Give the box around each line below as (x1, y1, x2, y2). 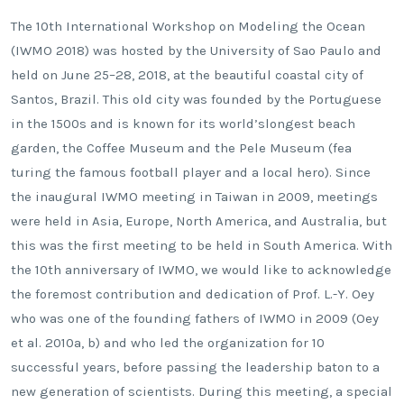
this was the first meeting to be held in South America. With (11, 237, 392, 254)
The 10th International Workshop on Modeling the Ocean (11, 18, 365, 35)
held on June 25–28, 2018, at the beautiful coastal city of (11, 67, 363, 84)
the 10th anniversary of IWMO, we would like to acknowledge (11, 262, 391, 279)
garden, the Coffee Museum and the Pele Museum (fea (11, 140, 352, 157)
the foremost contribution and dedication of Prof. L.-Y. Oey (11, 286, 374, 303)
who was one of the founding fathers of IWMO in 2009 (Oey (11, 310, 379, 327)
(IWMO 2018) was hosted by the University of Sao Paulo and (11, 42, 381, 60)
